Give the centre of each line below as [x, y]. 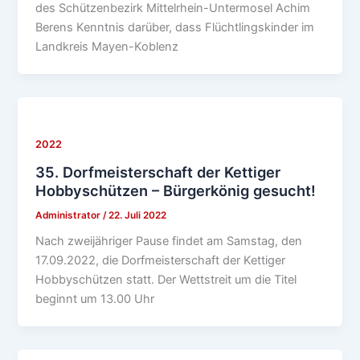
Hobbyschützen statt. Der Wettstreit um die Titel [166, 280]
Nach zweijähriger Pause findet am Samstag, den [169, 241]
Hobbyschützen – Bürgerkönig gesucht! [176, 190]
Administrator [70, 215]
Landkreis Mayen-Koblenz [107, 47]
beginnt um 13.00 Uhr [95, 299]
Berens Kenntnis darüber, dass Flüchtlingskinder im [175, 28]
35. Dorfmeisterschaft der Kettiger [158, 172]
